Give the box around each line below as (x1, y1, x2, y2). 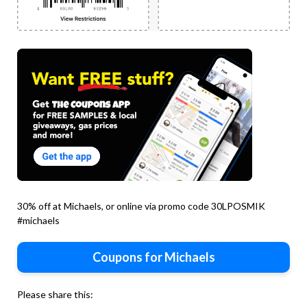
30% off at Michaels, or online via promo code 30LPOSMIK (17, 200, 265, 212)
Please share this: (17, 288, 93, 301)
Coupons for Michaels (92, 249, 215, 265)
